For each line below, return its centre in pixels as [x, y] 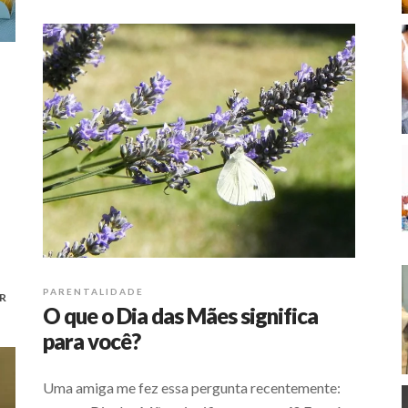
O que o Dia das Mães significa [180, 315]
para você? [92, 341]
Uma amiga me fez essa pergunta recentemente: [192, 387]
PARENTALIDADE [93, 291]
